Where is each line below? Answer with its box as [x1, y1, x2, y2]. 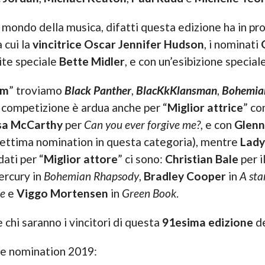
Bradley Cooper [143, 169, 226, 183]
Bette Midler [59, 54, 125, 69]
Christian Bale [164, 152, 238, 166]
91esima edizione [161, 215, 253, 230]
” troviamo [8, 83, 64, 98]
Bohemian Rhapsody [43, 169, 139, 183]
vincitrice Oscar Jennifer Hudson [32, 37, 204, 51]
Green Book [121, 186, 176, 201]
